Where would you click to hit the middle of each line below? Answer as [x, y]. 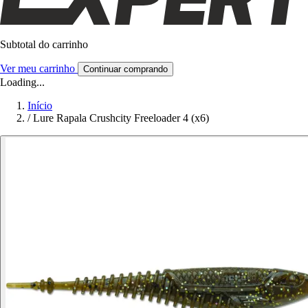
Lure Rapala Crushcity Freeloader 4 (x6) [121, 118]
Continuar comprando [125, 69]
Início [40, 105]
